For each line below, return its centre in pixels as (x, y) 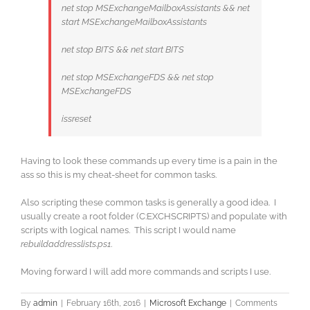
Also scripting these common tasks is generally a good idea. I (148, 203)
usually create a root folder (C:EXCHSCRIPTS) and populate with (154, 217)
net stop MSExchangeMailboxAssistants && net (156, 8)
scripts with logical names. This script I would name (128, 230)
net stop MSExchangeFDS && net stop (138, 77)
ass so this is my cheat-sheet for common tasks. (119, 175)
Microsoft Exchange (188, 303)
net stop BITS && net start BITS (123, 50)
